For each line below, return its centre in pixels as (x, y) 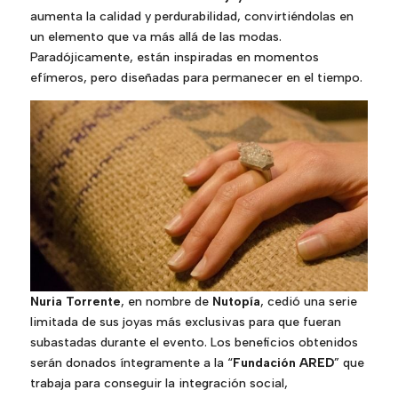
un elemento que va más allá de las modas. (155, 37)
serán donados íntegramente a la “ (131, 362)
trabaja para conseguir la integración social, (159, 383)
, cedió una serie (308, 301)
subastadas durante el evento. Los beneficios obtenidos (194, 342)
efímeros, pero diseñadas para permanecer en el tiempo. (196, 78)
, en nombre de (166, 301)
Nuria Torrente (75, 301)
